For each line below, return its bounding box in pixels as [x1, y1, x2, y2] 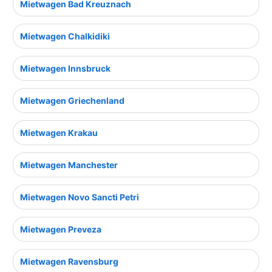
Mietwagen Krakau [20, 127, 98, 138]
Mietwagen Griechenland [20, 95, 124, 106]
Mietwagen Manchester [20, 160, 118, 171]
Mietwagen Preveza [20, 224, 101, 235]
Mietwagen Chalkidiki [20, 31, 110, 42]
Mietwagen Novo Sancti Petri [20, 192, 139, 203]
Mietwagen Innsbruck [20, 63, 110, 74]
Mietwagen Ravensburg [20, 256, 118, 267]
